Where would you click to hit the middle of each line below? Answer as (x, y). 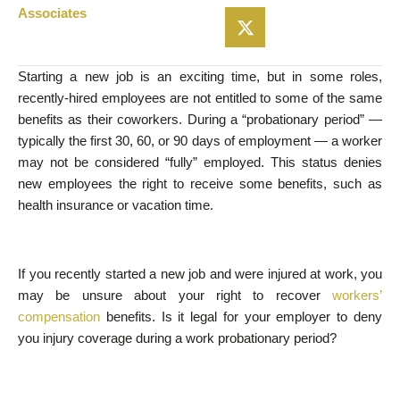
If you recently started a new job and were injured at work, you (200, 273)
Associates (52, 13)
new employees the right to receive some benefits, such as (200, 184)
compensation (59, 316)
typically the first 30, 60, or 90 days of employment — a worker (200, 141)
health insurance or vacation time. (116, 205)
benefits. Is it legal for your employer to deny (241, 316)
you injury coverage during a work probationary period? (177, 337)
